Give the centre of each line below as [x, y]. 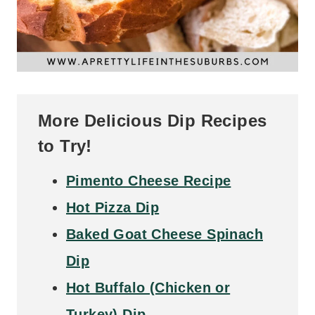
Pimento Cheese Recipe [149, 180]
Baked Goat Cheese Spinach [165, 234]
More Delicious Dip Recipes [153, 120]
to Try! [65, 146]
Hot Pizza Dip [113, 207]
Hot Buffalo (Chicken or [148, 287]
